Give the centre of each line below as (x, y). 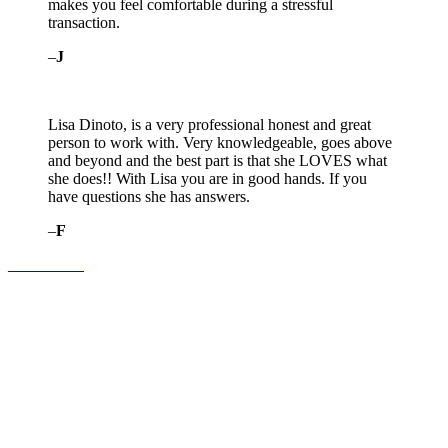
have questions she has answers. (149, 197)
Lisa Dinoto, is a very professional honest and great (209, 125)
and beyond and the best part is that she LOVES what (217, 161)
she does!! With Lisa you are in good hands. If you (207, 179)
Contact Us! (46, 265)
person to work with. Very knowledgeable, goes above (220, 143)
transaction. (84, 23)
